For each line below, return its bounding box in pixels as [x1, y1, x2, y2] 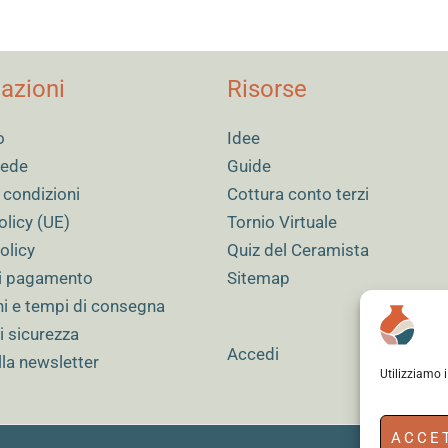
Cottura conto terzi [226, 184, 369, 205]
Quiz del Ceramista [226, 240, 369, 261]
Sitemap [226, 268, 290, 289]
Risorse [226, 75, 307, 104]
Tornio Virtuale [226, 212, 337, 233]
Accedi [226, 343, 279, 364]
